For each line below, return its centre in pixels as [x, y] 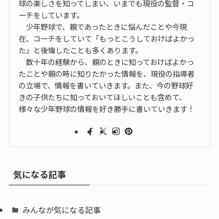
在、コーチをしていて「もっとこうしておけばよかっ [107, 38]
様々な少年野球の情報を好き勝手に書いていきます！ [107, 109]
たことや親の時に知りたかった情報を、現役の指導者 [107, 74]
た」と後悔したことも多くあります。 [81, 50]
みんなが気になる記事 [62, 209]
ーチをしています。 [51, 15]
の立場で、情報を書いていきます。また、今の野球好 [106, 85]
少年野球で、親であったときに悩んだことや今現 [103, 27]
